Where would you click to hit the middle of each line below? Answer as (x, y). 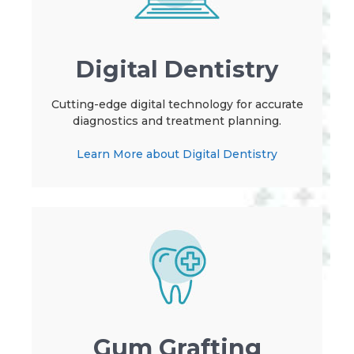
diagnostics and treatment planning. (177, 121)
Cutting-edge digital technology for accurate (177, 105)
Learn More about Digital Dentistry (177, 154)
